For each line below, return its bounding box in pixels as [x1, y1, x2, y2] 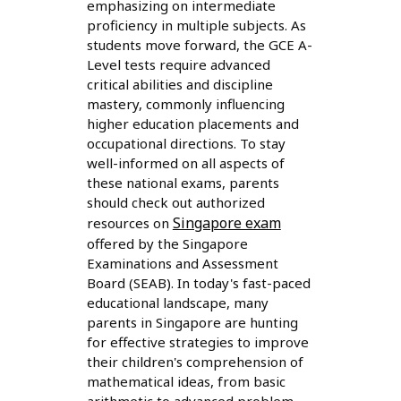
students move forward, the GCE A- [86, 36, 312, 55]
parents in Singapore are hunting [86, 313, 298, 332]
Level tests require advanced [86, 55, 270, 74]
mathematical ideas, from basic [86, 372, 286, 391]
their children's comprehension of [86, 353, 303, 371]
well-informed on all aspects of [86, 154, 285, 173]
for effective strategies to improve [86, 333, 309, 352]
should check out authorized [86, 193, 265, 212]
